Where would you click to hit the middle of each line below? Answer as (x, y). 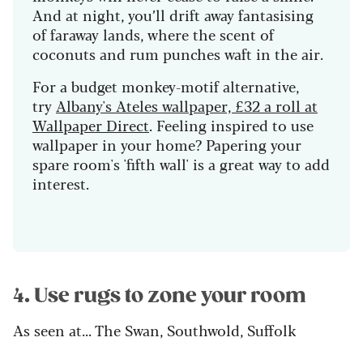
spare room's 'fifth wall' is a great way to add (181, 163)
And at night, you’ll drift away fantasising (173, 14)
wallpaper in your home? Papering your (167, 144)
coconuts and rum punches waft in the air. (178, 53)
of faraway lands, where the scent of (153, 34)
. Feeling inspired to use (231, 124)
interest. (61, 183)
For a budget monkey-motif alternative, (166, 85)
